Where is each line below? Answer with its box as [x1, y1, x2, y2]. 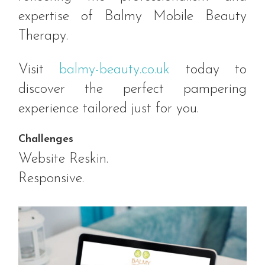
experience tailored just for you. [18, 102, 199, 117]
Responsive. [18, 172, 85, 186]
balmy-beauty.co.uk [59, 63, 170, 77]
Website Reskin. [18, 152, 109, 167]
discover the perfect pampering [18, 82, 247, 97]
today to [170, 63, 247, 77]
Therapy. [18, 29, 69, 44]
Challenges [18, 130, 74, 147]
